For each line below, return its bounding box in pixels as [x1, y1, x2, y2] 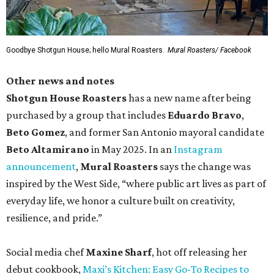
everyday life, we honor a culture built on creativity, [6, 194, 235, 207]
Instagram [174, 143, 223, 155]
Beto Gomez [6, 126, 65, 138]
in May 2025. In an [89, 143, 174, 155]
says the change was [158, 160, 251, 172]
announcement [6, 160, 76, 172]
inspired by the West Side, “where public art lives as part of [6, 177, 266, 190]
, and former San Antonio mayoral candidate [65, 126, 264, 138]
